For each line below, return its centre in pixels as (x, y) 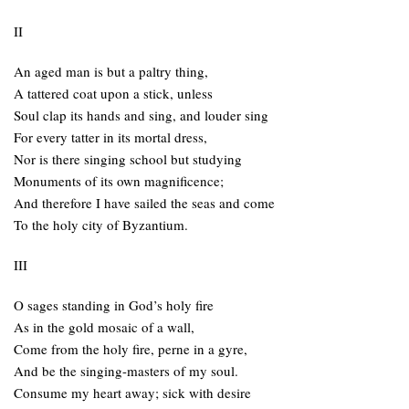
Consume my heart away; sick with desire (132, 393)
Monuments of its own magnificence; (119, 181)
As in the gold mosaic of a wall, (104, 327)
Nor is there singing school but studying (128, 159)
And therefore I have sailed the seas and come (144, 203)
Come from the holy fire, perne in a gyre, (131, 349)
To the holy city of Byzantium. (101, 225)
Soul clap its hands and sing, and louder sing (141, 115)
